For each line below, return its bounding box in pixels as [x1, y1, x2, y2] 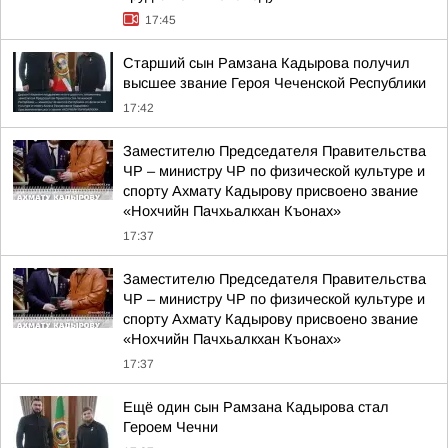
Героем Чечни [123, 419, 218, 435]
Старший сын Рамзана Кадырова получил [123, 55, 410, 71]
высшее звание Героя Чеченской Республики [123, 75, 426, 91]
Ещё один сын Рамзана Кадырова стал [123, 399, 389, 415]
